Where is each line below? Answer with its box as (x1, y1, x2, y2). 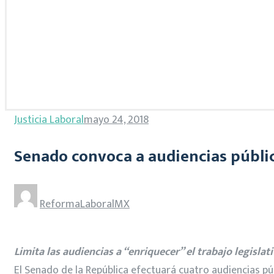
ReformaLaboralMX (40, 194, 130, 213)
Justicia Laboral (14, 111, 84, 129)
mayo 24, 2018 (84, 111, 149, 129)
